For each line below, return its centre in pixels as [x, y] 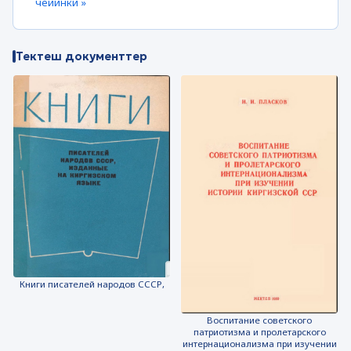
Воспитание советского [259, 320]
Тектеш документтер [81, 56]
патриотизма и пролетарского [259, 331]
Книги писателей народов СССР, [92, 284]
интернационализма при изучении [259, 343]
